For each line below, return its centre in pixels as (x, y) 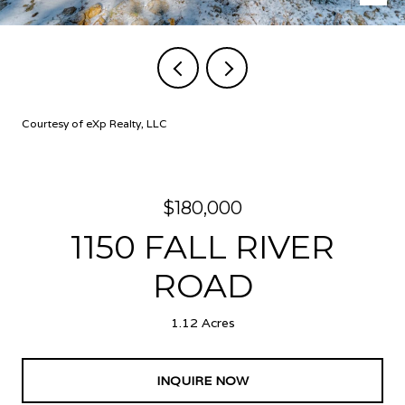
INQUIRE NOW (202, 380)
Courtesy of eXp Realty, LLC (94, 123)
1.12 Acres (202, 323)
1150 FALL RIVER (202, 247)
